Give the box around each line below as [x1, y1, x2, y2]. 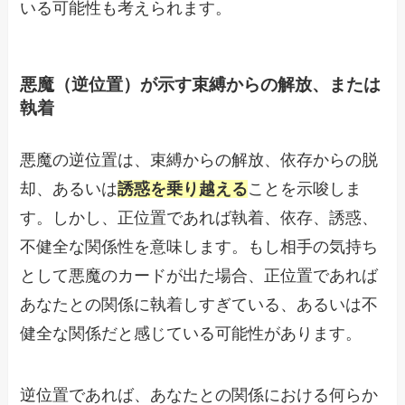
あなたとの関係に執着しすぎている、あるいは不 [20, 296, 379, 315]
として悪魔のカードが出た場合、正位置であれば [20, 267, 379, 286]
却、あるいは [20, 180, 118, 199]
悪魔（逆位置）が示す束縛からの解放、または [20, 74, 381, 94]
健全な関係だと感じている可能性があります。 [20, 325, 363, 344]
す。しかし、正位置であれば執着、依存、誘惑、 [20, 209, 379, 228]
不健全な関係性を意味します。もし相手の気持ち [20, 238, 379, 257]
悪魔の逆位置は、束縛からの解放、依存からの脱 [20, 151, 379, 170]
